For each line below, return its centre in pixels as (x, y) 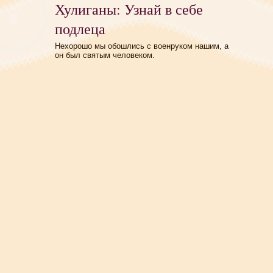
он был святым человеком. (105, 55)
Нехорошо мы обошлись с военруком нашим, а (142, 46)
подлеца (80, 29)
